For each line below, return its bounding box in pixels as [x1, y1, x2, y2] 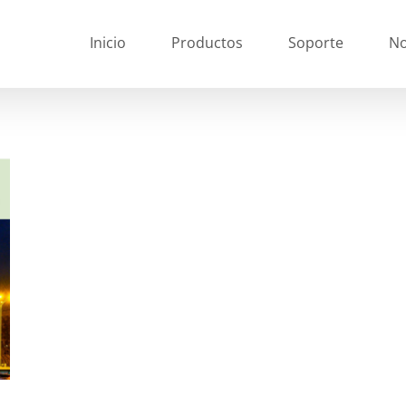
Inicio [90, 33, 126, 53]
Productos [171, 33, 243, 53]
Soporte [288, 33, 343, 53]
